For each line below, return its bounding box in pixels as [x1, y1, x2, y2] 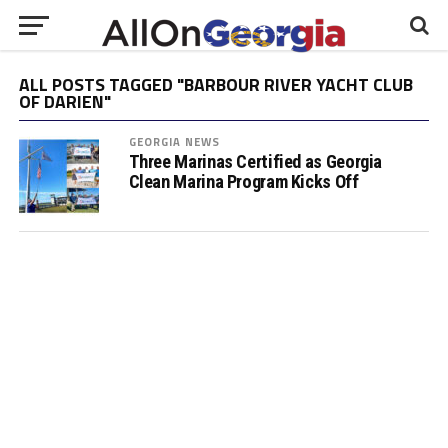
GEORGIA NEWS [128, 133, 221, 150]
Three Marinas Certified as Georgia [128, 151, 383, 172]
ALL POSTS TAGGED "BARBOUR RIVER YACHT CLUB [18, 71, 413, 98]
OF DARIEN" [18, 88, 111, 115]
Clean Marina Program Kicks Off [128, 171, 359, 192]
